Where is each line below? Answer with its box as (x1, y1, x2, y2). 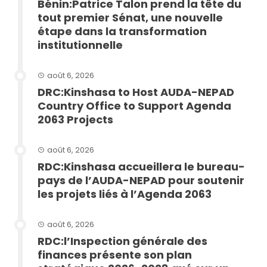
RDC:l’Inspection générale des (38, 233, 207, 249)
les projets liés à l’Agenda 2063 (38, 186, 212, 201)
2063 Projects (38, 111, 113, 127)
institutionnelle (38, 37, 123, 52)
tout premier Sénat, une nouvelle (38, 10, 223, 25)
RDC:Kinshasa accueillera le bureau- (38, 159, 245, 174)
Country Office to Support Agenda (38, 98, 231, 113)
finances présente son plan (38, 247, 192, 262)
